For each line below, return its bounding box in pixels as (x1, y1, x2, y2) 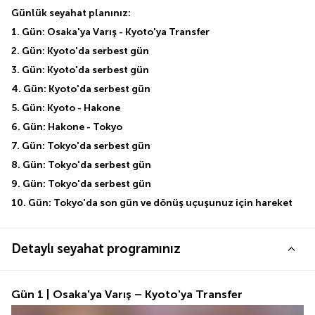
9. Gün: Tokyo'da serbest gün (11, 177, 151, 190)
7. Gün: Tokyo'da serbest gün (11, 139, 150, 152)
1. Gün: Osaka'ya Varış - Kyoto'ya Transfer (11, 25, 210, 38)
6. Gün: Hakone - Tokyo (11, 120, 122, 133)
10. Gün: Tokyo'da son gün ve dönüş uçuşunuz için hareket (11, 196, 292, 209)
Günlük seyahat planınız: (11, 6, 131, 19)
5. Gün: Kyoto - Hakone (11, 101, 120, 114)
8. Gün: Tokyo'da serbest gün (11, 158, 151, 171)
